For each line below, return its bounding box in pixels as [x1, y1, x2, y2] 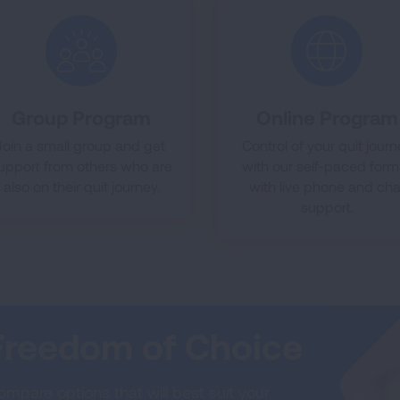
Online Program [255, 105, 398, 129]
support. [300, 198, 354, 215]
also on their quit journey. [3, 178, 160, 195]
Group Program [12, 105, 152, 129]
